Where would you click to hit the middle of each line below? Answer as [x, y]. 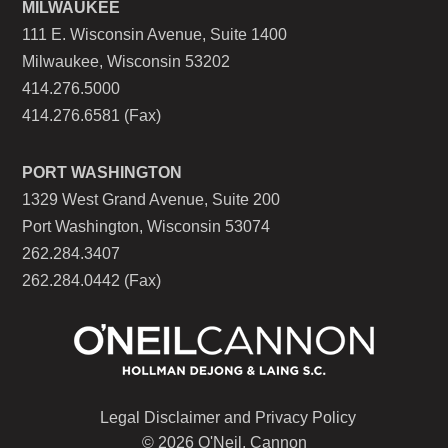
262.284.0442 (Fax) [92, 280]
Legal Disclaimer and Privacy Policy [228, 417]
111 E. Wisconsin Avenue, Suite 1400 [155, 34]
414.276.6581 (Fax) [92, 115]
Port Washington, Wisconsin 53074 [146, 226]
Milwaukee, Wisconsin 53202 [126, 61]
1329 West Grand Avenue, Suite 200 [151, 199]
